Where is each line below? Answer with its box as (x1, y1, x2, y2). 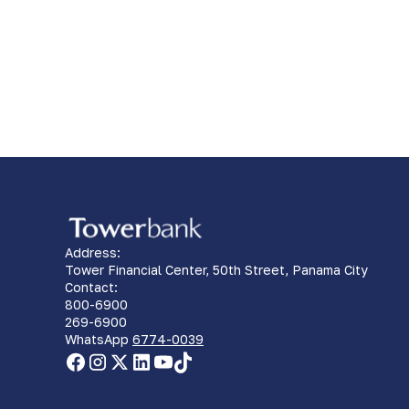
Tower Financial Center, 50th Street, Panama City (65, 261, 368, 278)
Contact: (65, 278, 118, 295)
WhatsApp (65, 330, 132, 347)
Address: (65, 244, 121, 260)
